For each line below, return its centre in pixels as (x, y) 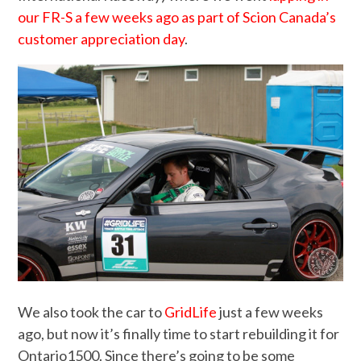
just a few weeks (270, 312)
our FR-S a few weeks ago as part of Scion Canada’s (177, 17)
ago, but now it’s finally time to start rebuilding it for (179, 334)
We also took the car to (91, 312)
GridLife (191, 312)
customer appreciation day (102, 39)
